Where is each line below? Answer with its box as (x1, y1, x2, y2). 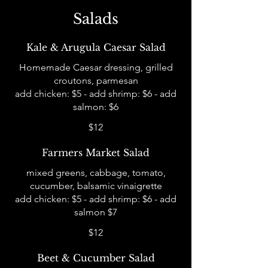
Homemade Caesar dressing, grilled (19, 62, 173, 73)
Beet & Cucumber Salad (36, 252, 155, 264)
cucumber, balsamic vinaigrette (29, 180, 162, 191)
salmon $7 (74, 206, 117, 218)
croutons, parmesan (53, 75, 138, 86)
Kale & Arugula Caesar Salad (26, 41, 166, 53)
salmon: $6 (73, 101, 118, 112)
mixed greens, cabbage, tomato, (26, 167, 166, 178)
